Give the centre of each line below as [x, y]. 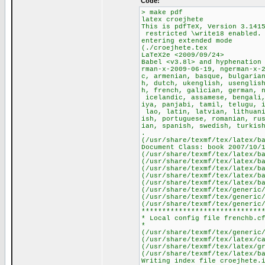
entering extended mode [187, 41]
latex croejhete [172, 20]
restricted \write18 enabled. [201, 34]
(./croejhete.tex [174, 48]
